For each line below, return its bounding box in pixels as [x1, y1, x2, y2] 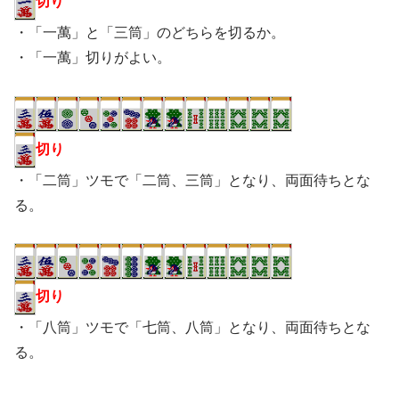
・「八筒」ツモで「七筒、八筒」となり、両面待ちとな [14, 320, 370, 336]
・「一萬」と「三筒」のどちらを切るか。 [14, 24, 285, 40]
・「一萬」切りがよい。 [14, 49, 171, 65]
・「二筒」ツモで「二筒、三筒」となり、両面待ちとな [14, 172, 370, 188]
